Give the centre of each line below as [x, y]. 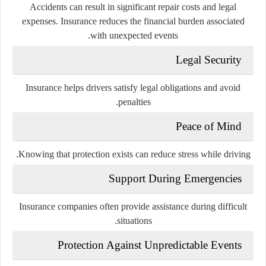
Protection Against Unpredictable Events [150, 245]
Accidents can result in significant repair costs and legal [133, 7]
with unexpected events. [134, 35]
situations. [134, 220]
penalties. [134, 102]
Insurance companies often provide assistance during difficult [133, 206]
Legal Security [209, 59]
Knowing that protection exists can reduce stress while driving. [134, 154]
